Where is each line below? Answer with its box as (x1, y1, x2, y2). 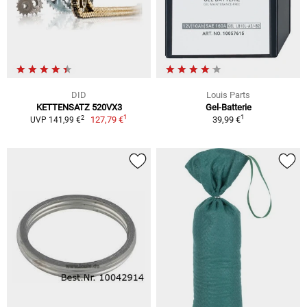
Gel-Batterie (205, 102, 251, 113)
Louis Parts (206, 90, 250, 101)
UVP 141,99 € (29, 115, 81, 125)
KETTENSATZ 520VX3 (36, 102, 122, 113)
